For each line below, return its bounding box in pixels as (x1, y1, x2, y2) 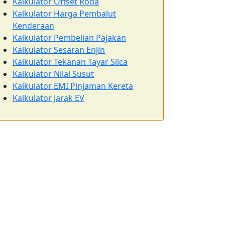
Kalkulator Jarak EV (13, 92, 84, 103)
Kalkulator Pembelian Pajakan (13, 32, 126, 43)
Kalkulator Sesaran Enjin (13, 44, 105, 55)
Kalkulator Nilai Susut (13, 68, 94, 79)
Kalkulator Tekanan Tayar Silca (13, 56, 128, 67)
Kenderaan (13, 20, 54, 31)
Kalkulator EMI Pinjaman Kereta (13, 80, 133, 91)
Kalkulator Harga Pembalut (13, 8, 116, 19)
